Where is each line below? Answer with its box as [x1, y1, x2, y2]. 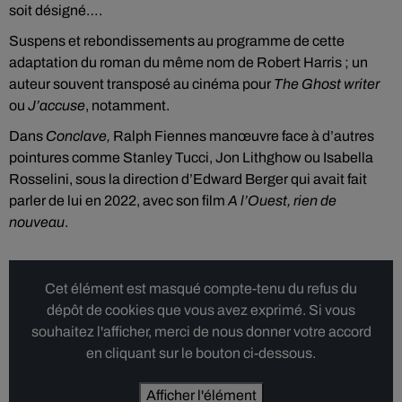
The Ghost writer [274, 76, 380, 92]
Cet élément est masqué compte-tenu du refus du [45, 281, 357, 296]
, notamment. [85, 98, 170, 113]
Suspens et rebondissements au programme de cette [9, 33, 345, 48]
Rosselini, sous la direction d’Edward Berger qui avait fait [9, 171, 367, 187]
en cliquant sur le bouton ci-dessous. [86, 345, 316, 361]
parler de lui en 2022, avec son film [9, 193, 228, 208]
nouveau [9, 214, 65, 230]
